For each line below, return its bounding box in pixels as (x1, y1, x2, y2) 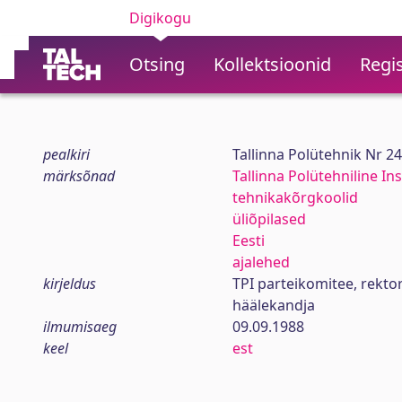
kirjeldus (43, 274, 96, 293)
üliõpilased (232, 209, 306, 229)
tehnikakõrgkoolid (232, 188, 358, 207)
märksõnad (43, 166, 115, 186)
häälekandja (232, 295, 315, 315)
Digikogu (129, 8, 191, 28)
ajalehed (232, 252, 290, 272)
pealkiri (43, 144, 90, 164)
